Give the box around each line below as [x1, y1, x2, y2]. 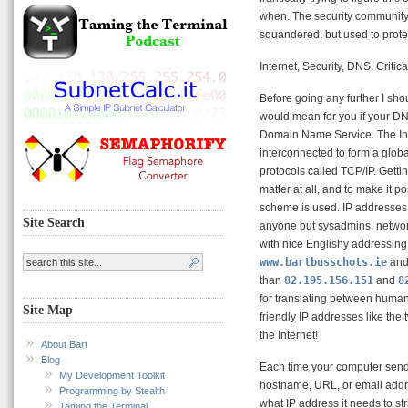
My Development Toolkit [59, 369, 165, 381]
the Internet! [260, 329, 318, 341]
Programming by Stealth [59, 384, 165, 396]
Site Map [23, 303, 73, 318]
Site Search [23, 215, 85, 229]
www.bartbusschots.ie [260, 256, 387, 269]
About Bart [41, 338, 87, 350]
